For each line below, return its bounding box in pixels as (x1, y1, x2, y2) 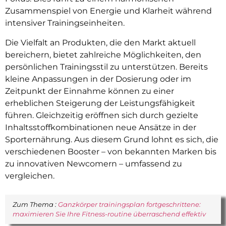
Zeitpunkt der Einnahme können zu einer (5, 86, 174, 96)
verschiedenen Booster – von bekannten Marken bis (5, 146, 216, 156)
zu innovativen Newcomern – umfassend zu (5, 158, 182, 168)
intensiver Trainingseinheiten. (5, 18, 125, 28)
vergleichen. (5, 171, 54, 181)
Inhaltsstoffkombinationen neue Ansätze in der (5, 122, 196, 132)
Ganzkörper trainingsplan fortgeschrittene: (58, 200, 201, 208)
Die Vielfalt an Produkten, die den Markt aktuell (5, 37, 196, 47)
